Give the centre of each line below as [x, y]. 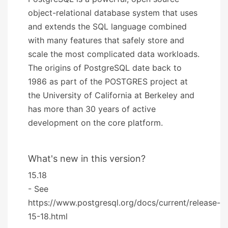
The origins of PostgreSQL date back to [105, 67]
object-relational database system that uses [113, 12]
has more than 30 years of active [92, 109]
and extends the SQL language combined [107, 26]
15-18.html [48, 216]
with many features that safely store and [106, 40]
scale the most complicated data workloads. [114, 54]
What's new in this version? [87, 158]
